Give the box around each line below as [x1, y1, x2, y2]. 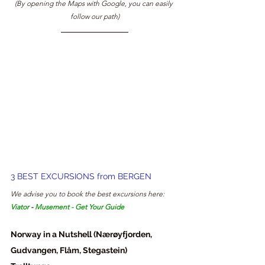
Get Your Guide [75, 202, 124, 212]
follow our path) [70, 12, 119, 21]
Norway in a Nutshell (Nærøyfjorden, [11, 230, 154, 240]
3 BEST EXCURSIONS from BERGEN [11, 172, 151, 182]
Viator [11, 202, 29, 212]
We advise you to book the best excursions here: [11, 189, 166, 199]
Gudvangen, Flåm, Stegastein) [11, 245, 127, 256]
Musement [35, 202, 69, 212]
